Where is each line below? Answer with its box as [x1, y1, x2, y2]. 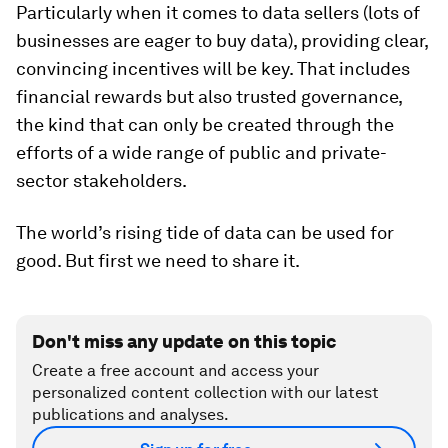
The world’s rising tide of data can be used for [16, 221, 394, 243]
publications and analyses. [32, 404, 229, 424]
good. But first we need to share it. [16, 249, 300, 271]
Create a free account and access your [32, 360, 319, 380]
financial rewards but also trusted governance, [16, 85, 402, 107]
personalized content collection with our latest [32, 382, 379, 402]
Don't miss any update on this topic [32, 330, 336, 352]
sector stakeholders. [16, 169, 187, 191]
